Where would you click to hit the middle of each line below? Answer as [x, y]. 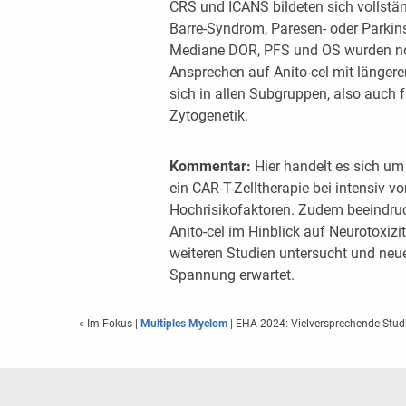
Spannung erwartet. [232, 275]
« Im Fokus [107, 324]
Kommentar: [210, 166]
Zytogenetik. [208, 116]
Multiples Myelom [184, 324]
